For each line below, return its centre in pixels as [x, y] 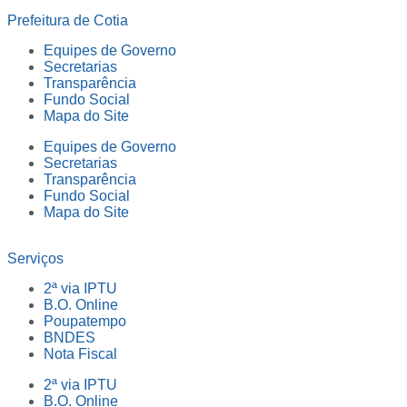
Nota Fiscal [80, 354]
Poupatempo [85, 322]
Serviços [35, 259]
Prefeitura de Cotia [68, 21]
